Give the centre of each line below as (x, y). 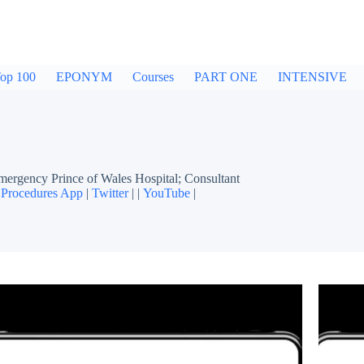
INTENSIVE (312, 77)
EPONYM (84, 77)
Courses (153, 77)
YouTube (167, 193)
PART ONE (226, 77)
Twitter (110, 193)
